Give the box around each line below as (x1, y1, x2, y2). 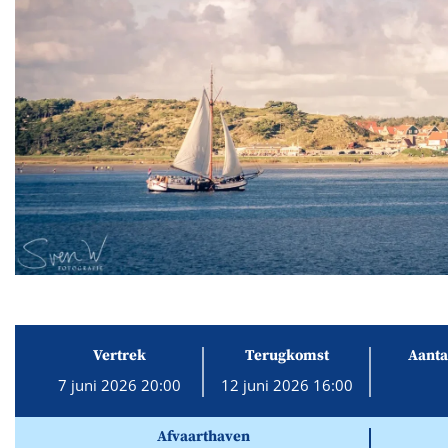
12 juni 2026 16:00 (220, 374, 353, 395)
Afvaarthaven (156, 426, 250, 446)
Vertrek (93, 345, 147, 365)
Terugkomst (244, 345, 329, 365)
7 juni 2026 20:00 (58, 374, 182, 395)
